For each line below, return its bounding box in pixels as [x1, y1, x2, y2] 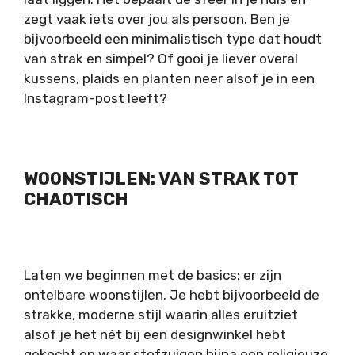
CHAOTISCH [24, 188, 128, 210]
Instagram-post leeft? [24, 90, 167, 106]
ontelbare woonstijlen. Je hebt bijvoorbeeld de [24, 287, 319, 303]
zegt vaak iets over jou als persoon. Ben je [24, 10, 290, 27]
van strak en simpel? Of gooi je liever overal [24, 50, 298, 67]
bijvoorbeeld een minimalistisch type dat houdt [24, 30, 322, 47]
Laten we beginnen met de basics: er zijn [24, 267, 281, 284]
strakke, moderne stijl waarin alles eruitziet [24, 307, 298, 323]
